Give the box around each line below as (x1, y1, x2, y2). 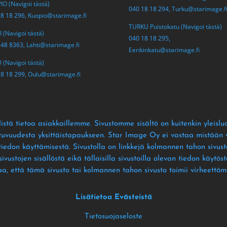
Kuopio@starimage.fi (27, 11, 87, 20)
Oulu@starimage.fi (27, 70, 81, 79)
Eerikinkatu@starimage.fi (128, 45, 200, 54)
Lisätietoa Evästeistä (75, 194, 152, 202)
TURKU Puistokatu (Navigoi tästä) (128, 22, 222, 31)
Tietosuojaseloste (85, 213, 142, 221)
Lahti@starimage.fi (26, 41, 80, 50)
